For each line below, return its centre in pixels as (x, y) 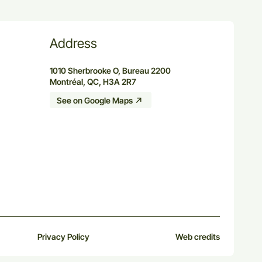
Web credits (198, 237)
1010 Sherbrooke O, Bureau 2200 (110, 71)
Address (73, 43)
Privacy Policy (64, 237)
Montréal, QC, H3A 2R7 (93, 82)
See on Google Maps (95, 100)
